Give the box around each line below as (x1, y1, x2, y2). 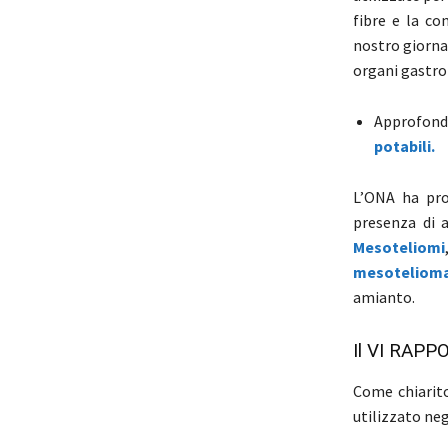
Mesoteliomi (352, 237, 445, 258)
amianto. (352, 287, 415, 308)
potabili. (373, 136, 435, 157)
